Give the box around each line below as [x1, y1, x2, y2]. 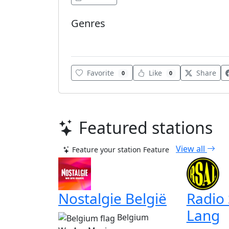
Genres [71, 16, 105, 30]
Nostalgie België [58, 189, 167, 209]
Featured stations [79, 117, 213, 139]
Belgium [117, 212, 149, 223]
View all [176, 143, 207, 155]
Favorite [87, 68, 114, 78]
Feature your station [72, 145, 141, 155]
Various [75, 34, 98, 43]
